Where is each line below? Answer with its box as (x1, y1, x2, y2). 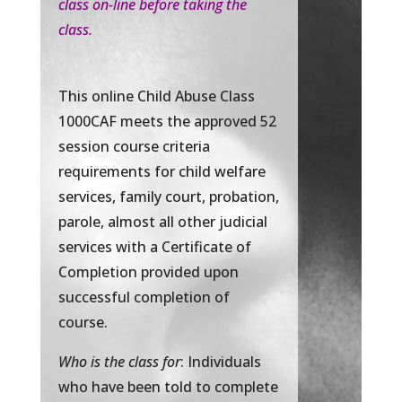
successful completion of (57, 287, 230, 308)
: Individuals (179, 352, 261, 372)
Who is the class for (57, 352, 180, 372)
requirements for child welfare (57, 162, 266, 182)
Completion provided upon (57, 262, 239, 283)
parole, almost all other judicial (57, 212, 267, 232)
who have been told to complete (57, 377, 278, 398)
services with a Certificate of (57, 237, 251, 258)
